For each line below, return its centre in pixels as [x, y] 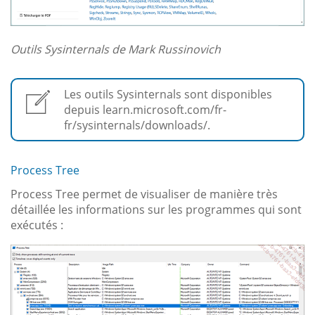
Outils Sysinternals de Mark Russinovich [116, 50]
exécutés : [37, 225]
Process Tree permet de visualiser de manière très [144, 194]
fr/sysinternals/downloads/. [137, 126]
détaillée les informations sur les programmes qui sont [156, 210]
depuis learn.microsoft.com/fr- [145, 110]
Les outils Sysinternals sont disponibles [168, 95]
